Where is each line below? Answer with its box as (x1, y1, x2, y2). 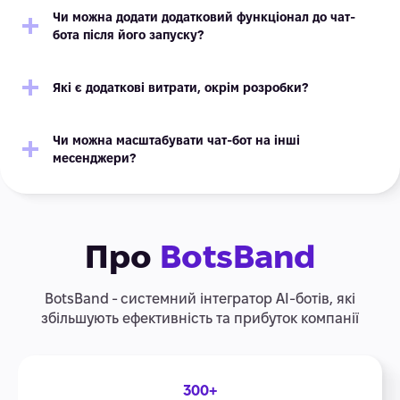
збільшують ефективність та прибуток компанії (41, 311, 359, 326)
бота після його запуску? (53, 28, 204, 42)
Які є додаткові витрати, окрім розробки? (53, 80, 308, 95)
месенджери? (53, 151, 136, 165)
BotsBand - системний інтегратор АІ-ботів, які (45, 291, 355, 306)
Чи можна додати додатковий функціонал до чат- (53, 10, 355, 24)
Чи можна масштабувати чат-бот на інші (53, 133, 300, 147)
